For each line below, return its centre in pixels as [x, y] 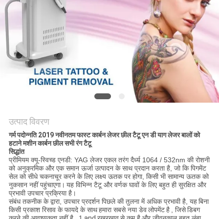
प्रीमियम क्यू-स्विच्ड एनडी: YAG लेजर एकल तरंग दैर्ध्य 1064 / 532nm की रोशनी [109, 160]
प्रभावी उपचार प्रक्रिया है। [42, 193]
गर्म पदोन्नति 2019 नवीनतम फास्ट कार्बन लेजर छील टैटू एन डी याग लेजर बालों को [104, 135]
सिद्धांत [16, 152]
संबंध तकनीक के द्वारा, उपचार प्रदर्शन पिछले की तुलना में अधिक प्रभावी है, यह [103, 202]
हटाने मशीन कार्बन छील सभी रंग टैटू [50, 143]
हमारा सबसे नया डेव [122, 210]
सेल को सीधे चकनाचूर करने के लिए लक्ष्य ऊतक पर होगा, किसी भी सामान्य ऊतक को [109, 177]
